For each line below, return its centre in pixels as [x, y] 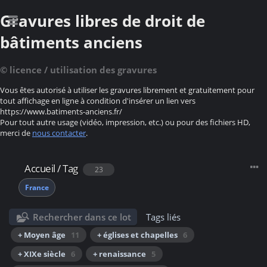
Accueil [40, 169]
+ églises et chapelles [137, 235]
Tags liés [164, 217]
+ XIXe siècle [42, 254]
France [37, 188]
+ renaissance [119, 254]
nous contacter [59, 133]
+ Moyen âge [42, 235]
